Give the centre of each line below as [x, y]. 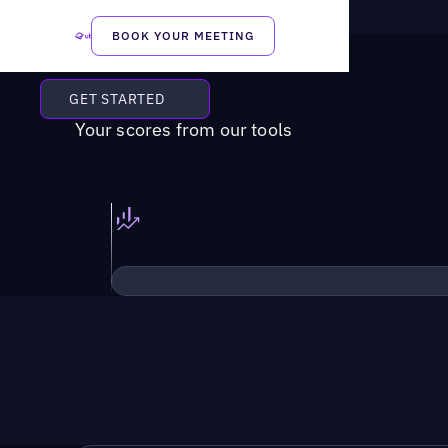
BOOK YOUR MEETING [183, 35]
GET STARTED [117, 98]
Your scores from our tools [183, 130]
